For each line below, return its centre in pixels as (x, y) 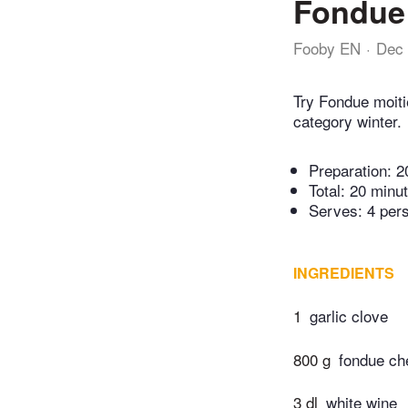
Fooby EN (327, 48)
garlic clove (349, 316)
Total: (329, 190)
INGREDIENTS (344, 273)
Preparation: (352, 170)
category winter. (347, 121)
